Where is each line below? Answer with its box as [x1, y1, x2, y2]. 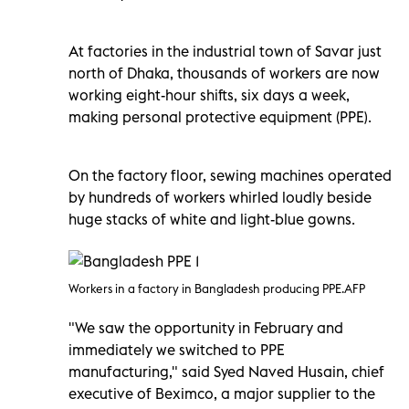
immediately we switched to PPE [68, 340, 285, 359]
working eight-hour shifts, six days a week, [68, 85, 350, 104]
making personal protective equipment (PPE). [68, 107, 372, 126]
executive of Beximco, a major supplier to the [68, 383, 375, 403]
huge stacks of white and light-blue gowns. [68, 209, 355, 228]
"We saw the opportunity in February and [68, 318, 343, 337]
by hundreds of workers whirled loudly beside [68, 187, 372, 206]
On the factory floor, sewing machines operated [68, 165, 392, 184]
